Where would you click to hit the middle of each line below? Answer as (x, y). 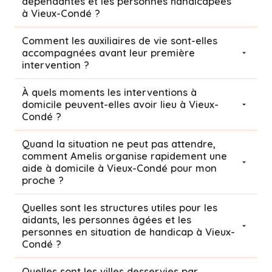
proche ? (43, 180)
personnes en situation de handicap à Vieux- (128, 232)
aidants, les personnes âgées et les (107, 219)
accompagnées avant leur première (108, 53)
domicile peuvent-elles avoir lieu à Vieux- (120, 104)
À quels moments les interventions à (109, 92)
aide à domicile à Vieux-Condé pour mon (64, 168)
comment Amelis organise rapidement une (124, 156)
